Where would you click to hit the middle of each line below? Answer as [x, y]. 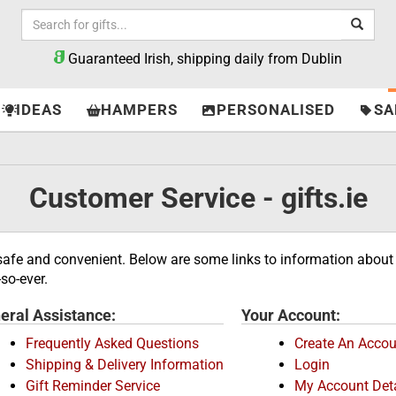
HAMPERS [139, 110]
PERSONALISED [275, 110]
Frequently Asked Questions [112, 343]
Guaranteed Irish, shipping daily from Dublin [204, 59]
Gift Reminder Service [93, 386]
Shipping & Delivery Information [125, 365]
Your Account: [291, 315]
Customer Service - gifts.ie [198, 198]
